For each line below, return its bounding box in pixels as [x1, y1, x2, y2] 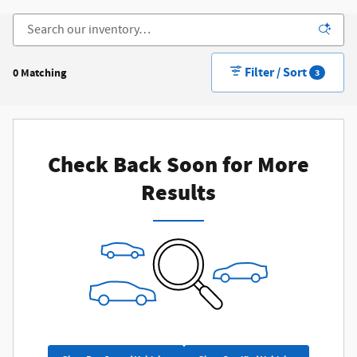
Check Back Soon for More [48, 152, 309, 178]
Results [141, 180, 216, 206]
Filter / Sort [245, 64, 308, 81]
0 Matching [13, 65, 66, 80]
